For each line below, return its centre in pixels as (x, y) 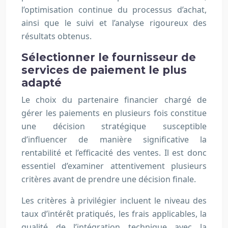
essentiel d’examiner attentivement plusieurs (114, 166)
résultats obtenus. (56, 36)
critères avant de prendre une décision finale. (109, 179)
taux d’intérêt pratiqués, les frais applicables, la (114, 214)
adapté (41, 83)
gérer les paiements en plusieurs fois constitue (114, 113)
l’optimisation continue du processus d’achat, (114, 10)
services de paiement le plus (104, 70)
